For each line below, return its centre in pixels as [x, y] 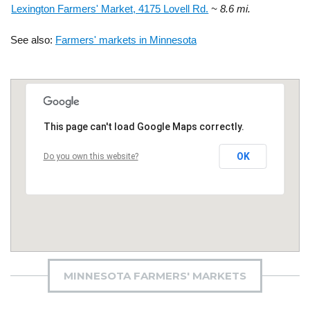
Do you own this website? [91, 156]
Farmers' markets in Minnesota [126, 39]
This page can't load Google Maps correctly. [144, 126]
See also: [33, 39]
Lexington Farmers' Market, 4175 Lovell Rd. [110, 9]
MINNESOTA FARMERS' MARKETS [155, 275]
